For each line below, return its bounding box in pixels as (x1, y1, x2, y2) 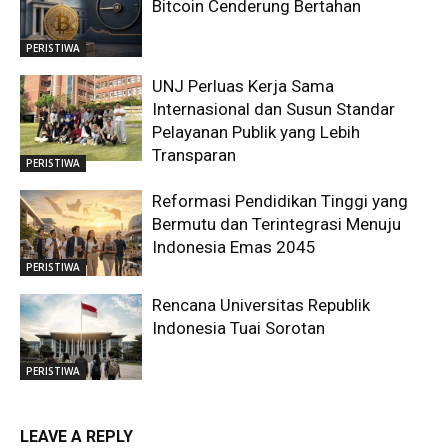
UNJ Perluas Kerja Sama (152, 76, 335, 97)
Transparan (152, 145, 237, 166)
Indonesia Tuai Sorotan (152, 318, 326, 339)
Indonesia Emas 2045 (152, 237, 317, 258)
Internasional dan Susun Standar (152, 99, 396, 120)
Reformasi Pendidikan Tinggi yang (152, 191, 409, 212)
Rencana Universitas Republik (152, 295, 371, 316)
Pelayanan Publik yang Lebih (152, 122, 361, 143)
